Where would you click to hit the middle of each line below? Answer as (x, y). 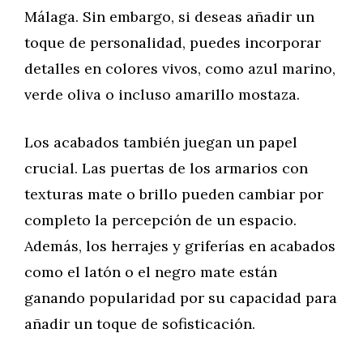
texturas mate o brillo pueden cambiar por (174, 194)
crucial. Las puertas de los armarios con (166, 168)
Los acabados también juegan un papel (161, 142)
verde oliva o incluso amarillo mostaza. (162, 94)
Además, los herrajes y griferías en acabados (180, 246)
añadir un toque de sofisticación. (140, 324)
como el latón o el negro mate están (151, 272)
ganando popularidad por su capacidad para (181, 298)
